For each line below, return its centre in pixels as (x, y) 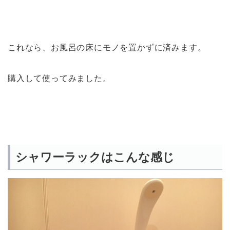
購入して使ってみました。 (60, 79)
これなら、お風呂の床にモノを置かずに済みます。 (107, 48)
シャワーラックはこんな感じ (95, 157)
